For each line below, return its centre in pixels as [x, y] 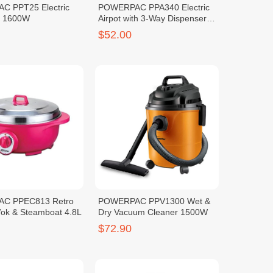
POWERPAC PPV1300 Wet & [154, 201]
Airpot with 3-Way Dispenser [152, 19]
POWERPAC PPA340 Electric [154, 8]
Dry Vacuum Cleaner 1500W [153, 212]
